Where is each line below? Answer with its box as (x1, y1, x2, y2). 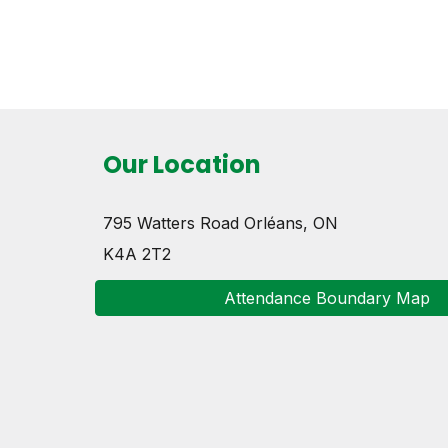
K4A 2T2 (102, 243, 171, 264)
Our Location (102, 148, 261, 181)
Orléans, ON (243, 213, 338, 233)
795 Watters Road (102, 213, 239, 233)
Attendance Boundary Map (223, 287, 430, 308)
